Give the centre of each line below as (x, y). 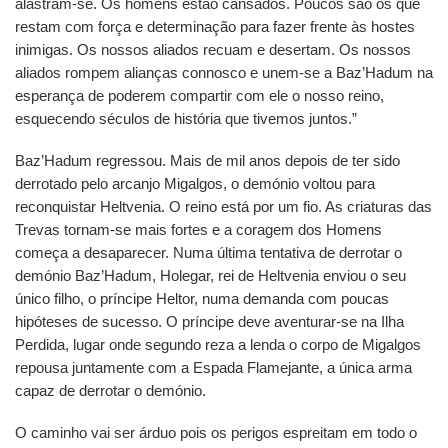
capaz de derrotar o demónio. (110, 391)
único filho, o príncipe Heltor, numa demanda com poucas (202, 299)
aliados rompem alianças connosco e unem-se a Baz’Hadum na (224, 73)
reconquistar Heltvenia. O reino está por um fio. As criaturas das (223, 207)
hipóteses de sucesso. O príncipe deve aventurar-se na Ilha (209, 322)
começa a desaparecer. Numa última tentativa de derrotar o (208, 253)
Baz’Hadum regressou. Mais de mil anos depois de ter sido (207, 161)
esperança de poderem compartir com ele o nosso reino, (199, 96)
